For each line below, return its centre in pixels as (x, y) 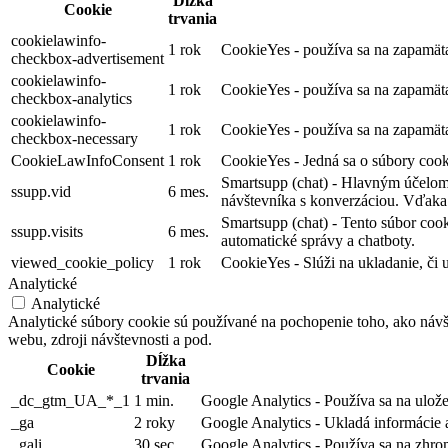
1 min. (154, 401)
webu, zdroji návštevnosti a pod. (110, 340)
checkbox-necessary (74, 139)
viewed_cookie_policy (82, 263)
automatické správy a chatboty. (318, 241)
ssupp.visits (47, 232)
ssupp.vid (41, 192)
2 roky (154, 423)
